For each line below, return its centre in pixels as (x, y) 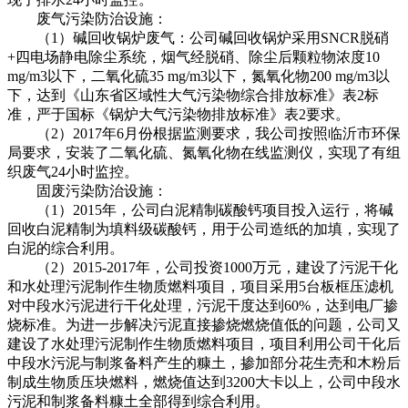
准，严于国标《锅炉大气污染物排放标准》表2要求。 (178, 114)
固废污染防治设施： (87, 190)
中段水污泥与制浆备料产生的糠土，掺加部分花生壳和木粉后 (204, 362)
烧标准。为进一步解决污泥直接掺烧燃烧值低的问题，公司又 (204, 324)
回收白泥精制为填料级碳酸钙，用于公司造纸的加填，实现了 (204, 229)
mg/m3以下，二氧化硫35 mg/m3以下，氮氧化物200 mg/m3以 (199, 76)
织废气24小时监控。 (73, 171)
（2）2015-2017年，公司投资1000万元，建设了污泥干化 (203, 267)
